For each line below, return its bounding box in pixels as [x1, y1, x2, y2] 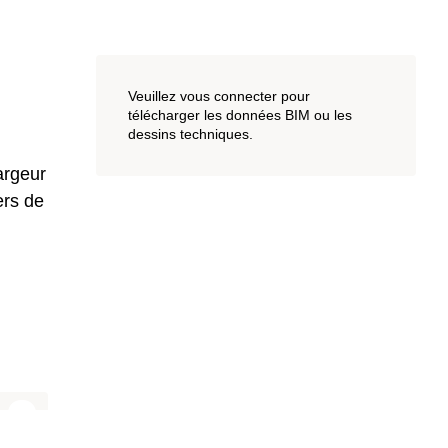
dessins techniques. [128, 126, 253, 142]
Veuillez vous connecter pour [128, 88, 310, 104]
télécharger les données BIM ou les [128, 107, 352, 123]
